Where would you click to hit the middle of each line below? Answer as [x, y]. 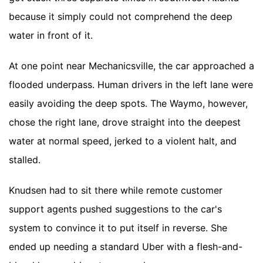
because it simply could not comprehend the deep [121, 16]
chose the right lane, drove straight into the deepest [125, 122]
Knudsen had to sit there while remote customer [116, 190]
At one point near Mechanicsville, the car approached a [131, 66]
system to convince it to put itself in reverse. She [118, 228]
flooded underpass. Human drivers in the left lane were [131, 85]
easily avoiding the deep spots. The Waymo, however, [128, 103]
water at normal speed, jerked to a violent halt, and [123, 141]
